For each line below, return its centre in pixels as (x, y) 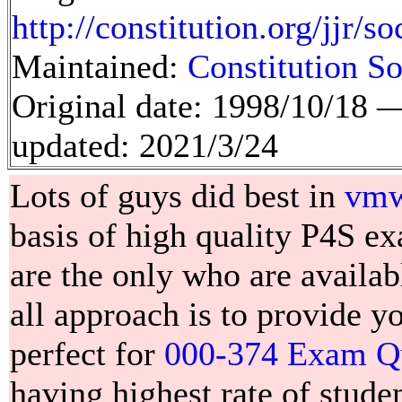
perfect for (87, 353)
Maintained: (100, 66)
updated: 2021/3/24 (145, 145)
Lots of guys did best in (177, 195)
